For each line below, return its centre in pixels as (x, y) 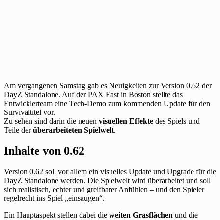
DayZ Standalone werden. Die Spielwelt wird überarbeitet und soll (107, 180)
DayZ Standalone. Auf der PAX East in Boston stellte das (93, 94)
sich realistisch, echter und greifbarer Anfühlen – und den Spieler (104, 189)
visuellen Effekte (126, 121)
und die (185, 215)
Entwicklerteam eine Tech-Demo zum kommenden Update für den (107, 103)
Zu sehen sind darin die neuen (51, 121)
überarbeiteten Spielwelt (72, 130)
